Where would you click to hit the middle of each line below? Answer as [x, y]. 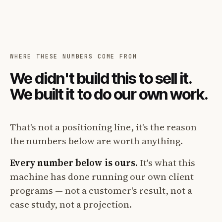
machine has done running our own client [102, 176]
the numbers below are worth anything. [96, 140]
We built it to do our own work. [109, 94]
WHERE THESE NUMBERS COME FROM [74, 56]
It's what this [166, 162]
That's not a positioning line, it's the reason [103, 127]
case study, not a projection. [71, 204]
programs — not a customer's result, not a [101, 190]
